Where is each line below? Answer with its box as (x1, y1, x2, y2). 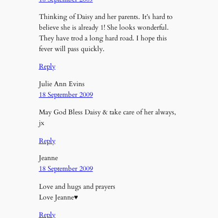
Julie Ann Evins (38, 79, 85, 89)
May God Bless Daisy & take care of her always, (38, 108, 176, 117)
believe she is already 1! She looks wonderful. (38, 23, 169, 33)
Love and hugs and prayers (38, 182, 115, 191)
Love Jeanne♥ (38, 192, 78, 202)
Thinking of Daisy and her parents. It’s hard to (38, 12, 173, 22)
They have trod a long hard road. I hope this (38, 34, 167, 43)
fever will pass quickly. (38, 44, 105, 54)
